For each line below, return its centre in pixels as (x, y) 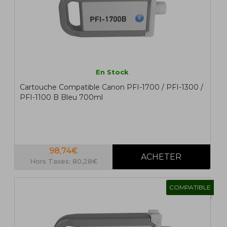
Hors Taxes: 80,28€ (63, 161)
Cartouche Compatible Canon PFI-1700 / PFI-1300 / (111, 87)
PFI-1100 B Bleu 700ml (61, 98)
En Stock (112, 72)
